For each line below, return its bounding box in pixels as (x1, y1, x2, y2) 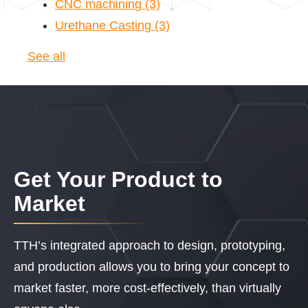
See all (27, 49, 65, 64)
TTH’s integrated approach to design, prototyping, (14, 239, 285, 253)
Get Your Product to (14, 167, 223, 192)
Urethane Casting (55, 19, 155, 33)
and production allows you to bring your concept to (14, 260, 289, 274)
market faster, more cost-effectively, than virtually (14, 281, 281, 296)
